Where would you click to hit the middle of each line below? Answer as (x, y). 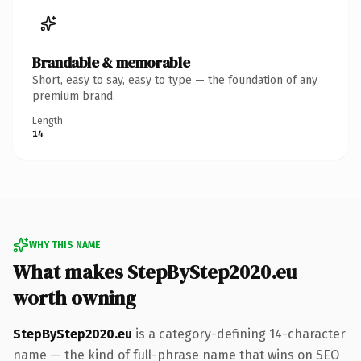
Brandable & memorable (111, 62)
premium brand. (74, 96)
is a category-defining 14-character (239, 334)
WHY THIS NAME (64, 245)
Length (48, 120)
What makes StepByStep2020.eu (155, 272)
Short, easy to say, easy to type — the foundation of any (175, 80)
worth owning (75, 297)
